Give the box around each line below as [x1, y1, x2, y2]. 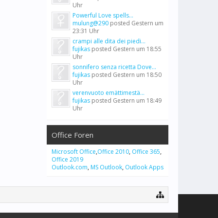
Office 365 [132, 147, 160, 156]
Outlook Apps [125, 163, 163, 171]
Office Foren [52, 130, 93, 140]
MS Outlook [91, 163, 122, 171]
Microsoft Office [52, 147, 96, 156]
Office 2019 [52, 155, 83, 163]
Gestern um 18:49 [113, 96, 162, 105]
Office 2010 [97, 147, 129, 156]
